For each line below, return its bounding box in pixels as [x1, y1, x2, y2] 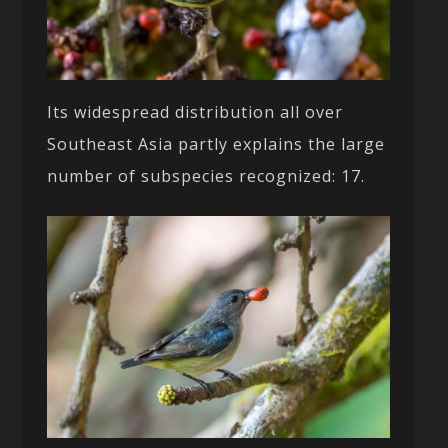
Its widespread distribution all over [47, 101, 344, 124]
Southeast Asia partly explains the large [47, 133, 386, 156]
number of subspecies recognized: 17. [47, 165, 366, 188]
